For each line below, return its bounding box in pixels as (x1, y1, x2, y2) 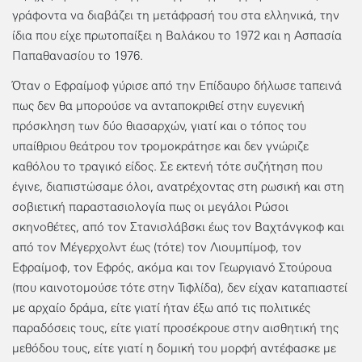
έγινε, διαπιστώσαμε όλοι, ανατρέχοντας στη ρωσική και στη (12, 179, 344, 194)
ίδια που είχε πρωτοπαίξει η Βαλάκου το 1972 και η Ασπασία (12, 28, 342, 44)
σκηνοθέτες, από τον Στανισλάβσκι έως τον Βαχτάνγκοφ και (12, 219, 344, 234)
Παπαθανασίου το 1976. (12, 48, 143, 64)
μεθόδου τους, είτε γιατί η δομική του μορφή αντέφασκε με (12, 340, 336, 356)
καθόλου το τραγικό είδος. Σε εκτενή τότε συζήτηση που (12, 158, 322, 174)
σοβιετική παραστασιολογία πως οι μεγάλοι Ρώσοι (12, 199, 288, 214)
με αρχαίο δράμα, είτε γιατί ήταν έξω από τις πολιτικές (12, 300, 310, 315)
